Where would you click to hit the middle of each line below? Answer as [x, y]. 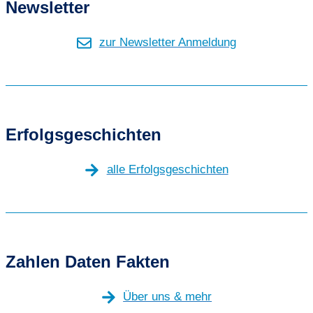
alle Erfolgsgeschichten [167, 170]
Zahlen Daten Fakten [88, 261]
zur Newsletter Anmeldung [167, 43]
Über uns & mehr [168, 297]
